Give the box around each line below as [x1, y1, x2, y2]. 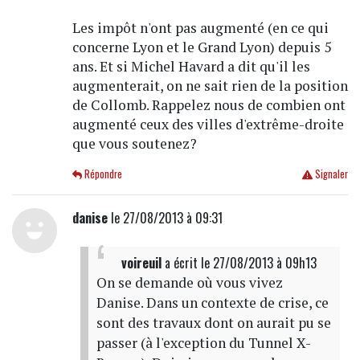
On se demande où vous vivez [96, 272, 283, 292]
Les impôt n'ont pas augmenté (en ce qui [72, 18, 329, 37]
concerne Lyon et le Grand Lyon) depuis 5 [72, 37, 331, 56]
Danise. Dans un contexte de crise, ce [96, 292, 329, 312]
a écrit [161, 252, 201, 272]
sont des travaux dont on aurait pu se [96, 313, 331, 332]
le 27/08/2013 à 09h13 [200, 252, 317, 272]
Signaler [312, 166, 348, 182]
